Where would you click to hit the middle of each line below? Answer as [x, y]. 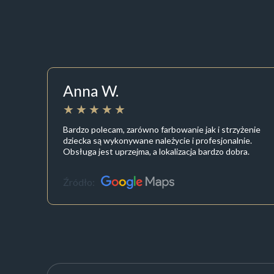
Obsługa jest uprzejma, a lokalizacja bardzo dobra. [156, 151]
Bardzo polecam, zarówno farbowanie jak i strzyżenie [161, 129]
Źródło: [79, 182]
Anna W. [91, 91]
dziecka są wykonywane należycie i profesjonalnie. [157, 140]
